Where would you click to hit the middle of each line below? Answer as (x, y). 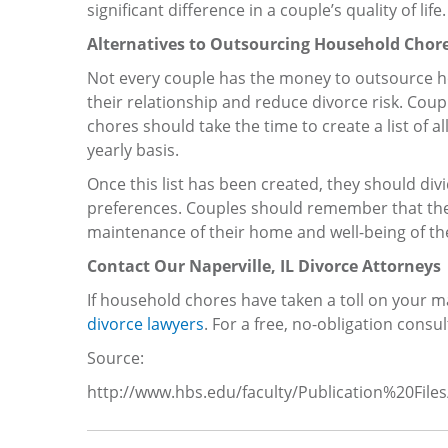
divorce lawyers (145, 323)
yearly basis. (133, 149)
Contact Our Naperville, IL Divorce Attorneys (264, 265)
